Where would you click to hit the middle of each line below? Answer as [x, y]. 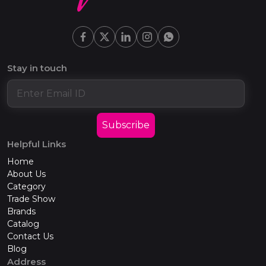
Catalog [23, 224]
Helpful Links [37, 144]
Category [26, 186]
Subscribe [126, 125]
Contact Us [30, 236]
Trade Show [31, 199]
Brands [21, 211]
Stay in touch [37, 68]
